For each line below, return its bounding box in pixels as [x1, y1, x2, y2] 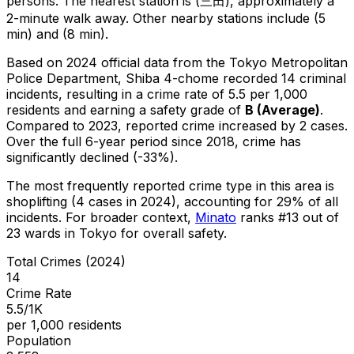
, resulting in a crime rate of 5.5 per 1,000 [58, 85, 307, 102]
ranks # [240, 209, 286, 225]
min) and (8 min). [6, 25, 108, 42]
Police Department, [6, 70, 122, 86]
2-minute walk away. [6, 9, 129, 26]
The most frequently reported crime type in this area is [6, 177, 334, 194]
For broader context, [66, 209, 191, 225]
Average [262, 101, 315, 118]
